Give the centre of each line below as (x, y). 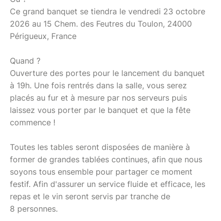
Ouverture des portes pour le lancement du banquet (107, 73)
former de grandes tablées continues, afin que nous (106, 159)
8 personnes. (35, 208)
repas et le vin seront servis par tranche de (90, 196)
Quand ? (25, 60)
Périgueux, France (43, 36)
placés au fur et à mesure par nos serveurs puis (98, 97)
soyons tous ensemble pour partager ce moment (101, 171)
